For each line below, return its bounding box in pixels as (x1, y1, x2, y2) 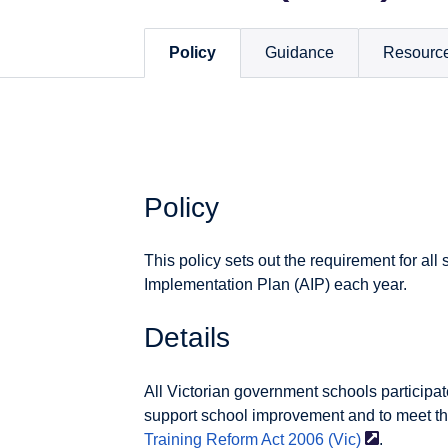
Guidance (265, 44, 334, 62)
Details (144, 322, 230, 354)
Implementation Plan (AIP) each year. (144, 276, 407, 294)
